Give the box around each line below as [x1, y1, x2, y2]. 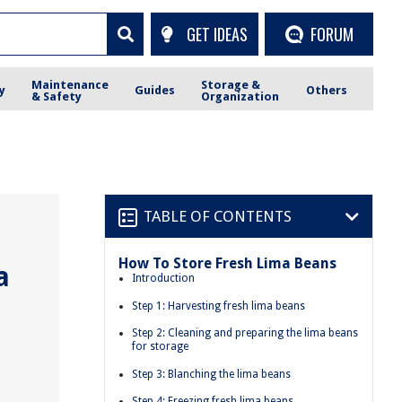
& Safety [31, 89, 83, 103]
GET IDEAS [186, 22, 248, 46]
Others [305, 83, 347, 97]
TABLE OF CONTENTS [144, 206, 292, 225]
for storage [132, 340, 188, 354]
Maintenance [31, 77, 109, 92]
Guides [135, 83, 176, 97]
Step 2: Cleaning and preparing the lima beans [132, 327, 358, 340]
